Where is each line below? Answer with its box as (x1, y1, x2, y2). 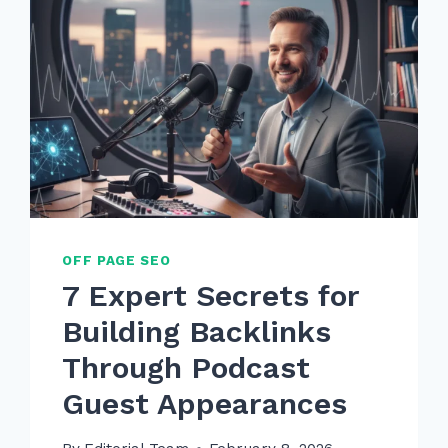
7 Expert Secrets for (62, 277, 360, 313)
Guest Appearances (62, 385, 348, 421)
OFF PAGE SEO (62, 253, 171, 269)
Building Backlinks (62, 313, 332, 349)
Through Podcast (62, 349, 311, 385)
